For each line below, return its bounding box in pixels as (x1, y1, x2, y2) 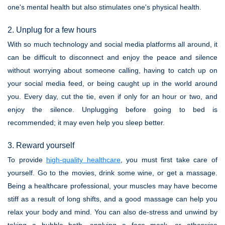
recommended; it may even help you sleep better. (8, 119, 165, 127)
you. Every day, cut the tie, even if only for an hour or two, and (8, 92, 217, 100)
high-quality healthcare (46, 156, 121, 164)
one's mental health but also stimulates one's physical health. (8, 3, 201, 11)
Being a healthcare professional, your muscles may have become (8, 182, 217, 190)
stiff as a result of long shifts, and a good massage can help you (8, 195, 217, 203)
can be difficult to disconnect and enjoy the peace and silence (8, 53, 217, 61)
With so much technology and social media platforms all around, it (8, 40, 217, 48)
